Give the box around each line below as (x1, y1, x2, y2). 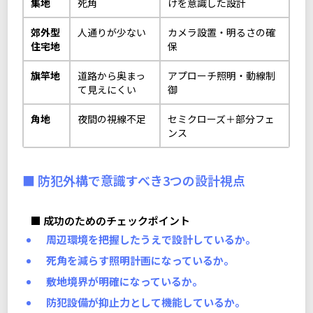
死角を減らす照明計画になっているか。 (45, 252, 234, 268)
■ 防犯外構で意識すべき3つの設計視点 (22, 170, 246, 189)
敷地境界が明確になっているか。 (45, 273, 203, 289)
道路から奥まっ (78, 68, 146, 82)
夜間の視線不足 (78, 111, 147, 126)
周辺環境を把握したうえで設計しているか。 (45, 231, 256, 247)
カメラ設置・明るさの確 (168, 24, 276, 39)
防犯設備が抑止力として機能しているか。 (45, 294, 245, 310)
